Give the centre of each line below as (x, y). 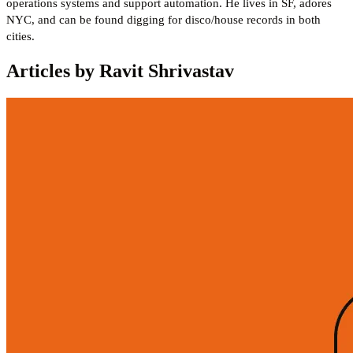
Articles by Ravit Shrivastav (120, 71)
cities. (20, 36)
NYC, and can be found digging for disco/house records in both (163, 19)
